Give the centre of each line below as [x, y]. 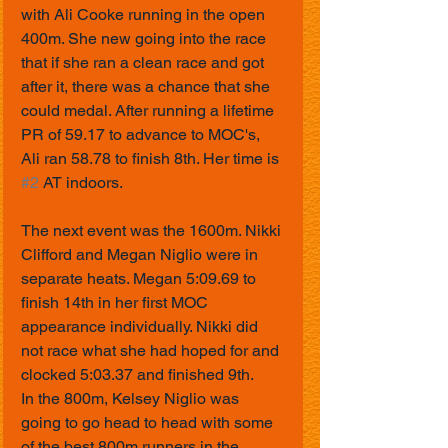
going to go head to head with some [149, 422]
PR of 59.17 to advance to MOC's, [142, 134]
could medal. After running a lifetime [149, 110]
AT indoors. [82, 182]
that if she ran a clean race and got [144, 62]
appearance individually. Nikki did [141, 326]
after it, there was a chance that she [147, 86]
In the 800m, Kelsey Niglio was [132, 398]
